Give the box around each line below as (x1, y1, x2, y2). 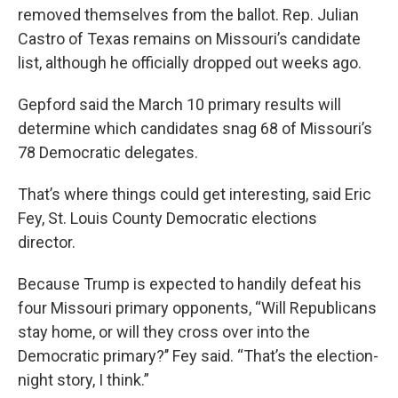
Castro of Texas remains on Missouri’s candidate (18, 29, 361, 48)
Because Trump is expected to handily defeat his (18, 275, 362, 293)
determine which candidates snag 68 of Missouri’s (18, 119, 372, 138)
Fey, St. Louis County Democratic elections (18, 209, 317, 227)
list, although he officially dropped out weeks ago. (18, 53, 362, 72)
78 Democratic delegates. (18, 143, 202, 162)
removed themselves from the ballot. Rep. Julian (18, 5, 359, 24)
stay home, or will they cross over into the (18, 322, 310, 341)
